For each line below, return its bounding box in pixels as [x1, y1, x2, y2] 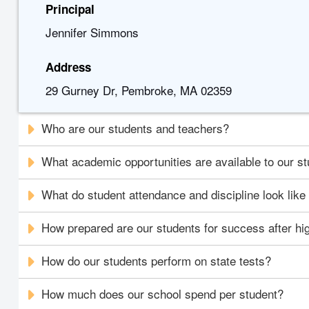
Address [45, 59, 91, 75]
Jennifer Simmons [45, 23, 139, 41]
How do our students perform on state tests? [41, 252, 272, 269]
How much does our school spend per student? [41, 285, 284, 302]
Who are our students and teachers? [41, 119, 230, 137]
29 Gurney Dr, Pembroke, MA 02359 [45, 81, 232, 99]
